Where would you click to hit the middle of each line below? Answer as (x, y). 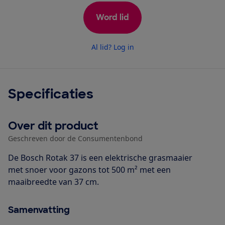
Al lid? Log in (113, 47)
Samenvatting (39, 210)
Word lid (113, 17)
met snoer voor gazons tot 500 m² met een (89, 170)
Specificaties (51, 94)
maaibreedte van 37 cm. (53, 182)
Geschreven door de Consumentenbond (75, 138)
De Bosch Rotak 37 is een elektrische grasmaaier (100, 157)
